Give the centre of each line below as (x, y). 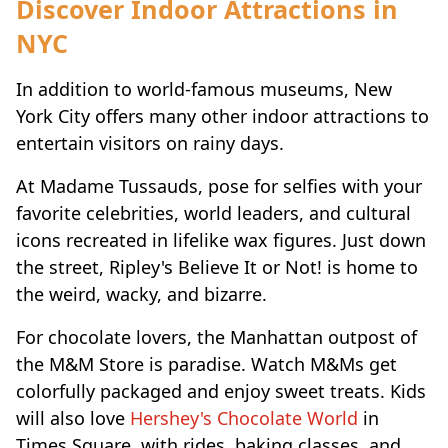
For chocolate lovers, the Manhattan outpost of (216, 337)
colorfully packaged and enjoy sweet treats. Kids (221, 391)
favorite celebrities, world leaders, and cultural (213, 213)
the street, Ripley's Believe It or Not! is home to (217, 267)
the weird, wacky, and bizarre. (141, 294)
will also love (70, 418)
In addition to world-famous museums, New (204, 89)
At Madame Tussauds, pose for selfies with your (219, 186)
